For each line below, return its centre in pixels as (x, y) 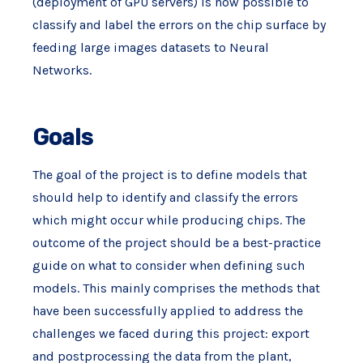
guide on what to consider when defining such (168, 265)
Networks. (62, 70)
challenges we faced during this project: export (171, 333)
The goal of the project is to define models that (169, 175)
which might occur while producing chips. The (169, 220)
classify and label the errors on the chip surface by (179, 25)
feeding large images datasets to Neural (150, 47)
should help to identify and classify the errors (165, 197)
